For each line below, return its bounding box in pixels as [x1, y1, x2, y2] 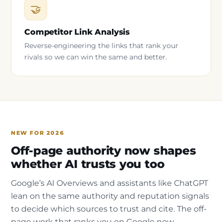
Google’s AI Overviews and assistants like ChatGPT [11, 178, 208, 188]
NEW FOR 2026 [11, 129, 64, 136]
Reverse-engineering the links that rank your [24, 41, 178, 50]
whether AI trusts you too [11, 157, 165, 171]
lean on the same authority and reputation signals [11, 191, 209, 201]
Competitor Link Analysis [24, 27, 130, 37]
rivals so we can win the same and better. [24, 53, 167, 61]
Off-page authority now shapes [11, 143, 196, 158]
